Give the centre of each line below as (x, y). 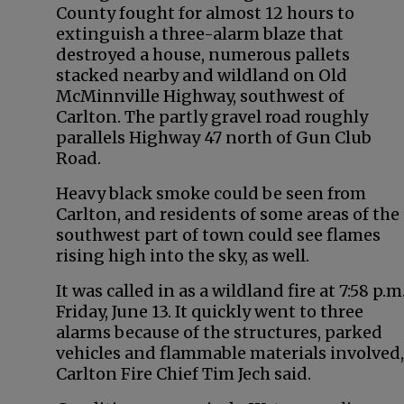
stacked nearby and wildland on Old (202, 75)
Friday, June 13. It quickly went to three (210, 312)
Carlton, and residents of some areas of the (228, 214)
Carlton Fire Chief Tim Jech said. (184, 374)
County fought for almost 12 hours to (205, 13)
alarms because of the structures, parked (219, 332)
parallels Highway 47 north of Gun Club (214, 138)
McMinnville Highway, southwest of (200, 96)
